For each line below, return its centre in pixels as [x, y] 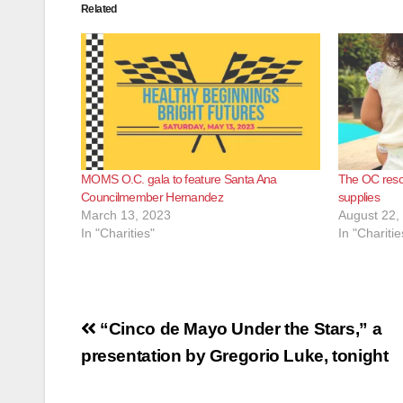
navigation [153, 362]
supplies [359, 197]
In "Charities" [118, 233]
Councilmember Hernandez [152, 197]
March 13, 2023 [126, 215]
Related [99, 9]
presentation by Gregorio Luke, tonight [235, 355]
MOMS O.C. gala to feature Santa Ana [179, 179]
